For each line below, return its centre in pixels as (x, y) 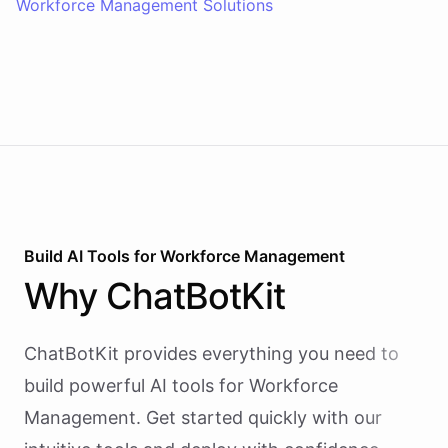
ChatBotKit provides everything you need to (211, 353)
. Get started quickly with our (259, 417)
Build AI (55, 256)
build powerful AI (95, 385)
